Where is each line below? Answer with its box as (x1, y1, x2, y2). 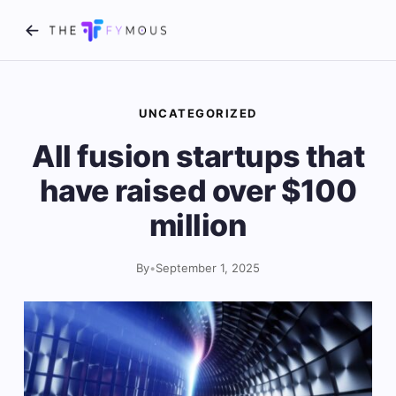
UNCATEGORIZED (139, 106, 257, 120)
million (148, 207, 247, 243)
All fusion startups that (32, 138, 364, 174)
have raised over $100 (39, 172, 357, 209)
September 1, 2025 (156, 261, 260, 275)
